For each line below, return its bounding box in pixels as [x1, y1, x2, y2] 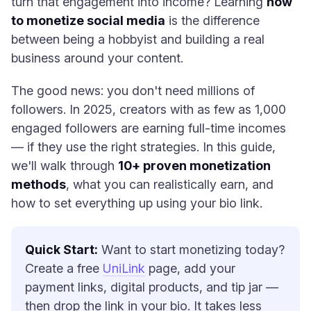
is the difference [165, 13, 260, 28]
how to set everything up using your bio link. [11, 196, 262, 210]
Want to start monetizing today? [98, 242, 285, 257]
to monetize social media [11, 13, 165, 28]
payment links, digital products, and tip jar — [25, 280, 278, 294]
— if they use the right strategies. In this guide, [11, 140, 276, 154]
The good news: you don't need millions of [11, 83, 255, 98]
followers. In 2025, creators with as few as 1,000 [11, 102, 286, 117]
